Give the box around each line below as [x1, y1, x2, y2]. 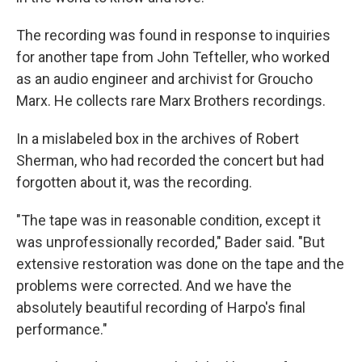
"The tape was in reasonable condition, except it [16, 212, 321, 229]
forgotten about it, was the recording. [16, 174, 252, 192]
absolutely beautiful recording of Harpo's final [16, 299, 305, 317]
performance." [16, 321, 107, 339]
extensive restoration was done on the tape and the [16, 255, 344, 273]
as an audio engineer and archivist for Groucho [16, 70, 313, 88]
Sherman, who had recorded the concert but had [16, 152, 324, 170]
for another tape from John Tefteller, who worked [16, 48, 330, 66]
